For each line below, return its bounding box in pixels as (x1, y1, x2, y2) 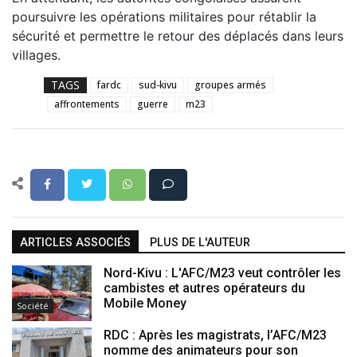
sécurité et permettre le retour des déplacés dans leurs (12, 27, 343, 44)
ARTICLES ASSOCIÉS (20, 235, 131, 249)
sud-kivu (139, 77, 177, 92)
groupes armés (194, 77, 266, 92)
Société (17, 299, 49, 312)
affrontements (54, 96, 120, 111)
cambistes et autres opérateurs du (104, 280, 305, 296)
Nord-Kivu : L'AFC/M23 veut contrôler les (104, 265, 341, 280)
